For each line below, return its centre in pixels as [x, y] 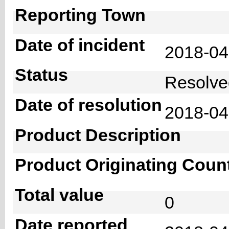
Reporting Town [80, 15]
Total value [59, 195]
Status [41, 75]
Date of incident [80, 45]
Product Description [98, 135]
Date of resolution [88, 105]
